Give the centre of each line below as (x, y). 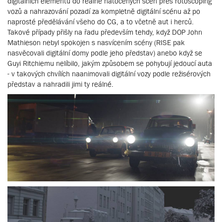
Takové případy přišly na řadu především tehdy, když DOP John (105, 32)
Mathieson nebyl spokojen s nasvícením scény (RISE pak (96, 43)
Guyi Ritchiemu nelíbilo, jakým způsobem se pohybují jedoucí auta (110, 63)
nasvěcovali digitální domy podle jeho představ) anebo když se (105, 53)
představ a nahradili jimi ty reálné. (60, 84)
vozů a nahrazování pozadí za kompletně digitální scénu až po (104, 11)
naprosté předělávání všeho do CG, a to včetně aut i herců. (101, 22)
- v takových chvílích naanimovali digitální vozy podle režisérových (109, 74)
